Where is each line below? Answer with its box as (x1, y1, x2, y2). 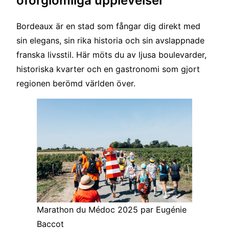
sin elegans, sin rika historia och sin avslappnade (16, 35, 204, 46)
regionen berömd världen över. (16, 78, 135, 89)
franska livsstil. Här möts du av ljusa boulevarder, (16, 50, 207, 60)
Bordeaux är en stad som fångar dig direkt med (16, 21, 200, 32)
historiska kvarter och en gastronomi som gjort (16, 64, 200, 75)
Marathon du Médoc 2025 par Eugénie (37, 204, 187, 215)
